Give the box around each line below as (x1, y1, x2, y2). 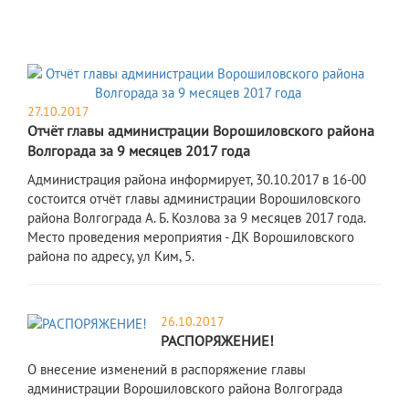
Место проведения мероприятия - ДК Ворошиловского (27, 228, 354, 246)
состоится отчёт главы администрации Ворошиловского (27, 190, 361, 208)
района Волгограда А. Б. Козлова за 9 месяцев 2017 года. (27, 209, 366, 227)
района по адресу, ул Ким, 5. (27, 247, 194, 266)
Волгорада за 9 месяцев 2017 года (27, 142, 250, 161)
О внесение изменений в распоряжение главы (27, 361, 306, 379)
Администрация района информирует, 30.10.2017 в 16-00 (27, 171, 366, 189)
